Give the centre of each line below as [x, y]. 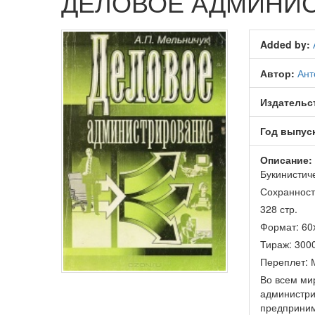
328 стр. [278, 209]
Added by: [286, 45]
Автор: [278, 73]
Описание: [286, 160]
